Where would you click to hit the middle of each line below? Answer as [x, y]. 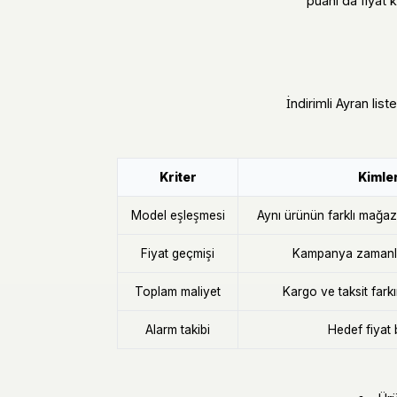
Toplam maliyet [178, 292]
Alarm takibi [178, 330]
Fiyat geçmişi [178, 254]
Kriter [178, 178]
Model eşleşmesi [178, 216]
